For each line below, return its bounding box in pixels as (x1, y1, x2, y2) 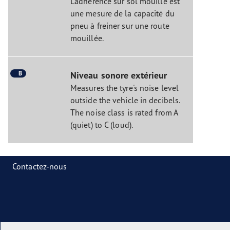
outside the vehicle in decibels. (70, 95, 180, 106)
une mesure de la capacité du (70, 8, 175, 19)
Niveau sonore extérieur (70, 69, 167, 82)
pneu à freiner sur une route (70, 21, 169, 31)
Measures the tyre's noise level (70, 83, 179, 93)
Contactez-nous (12, 161, 67, 172)
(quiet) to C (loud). (70, 120, 133, 130)
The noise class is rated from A (70, 107, 178, 118)
